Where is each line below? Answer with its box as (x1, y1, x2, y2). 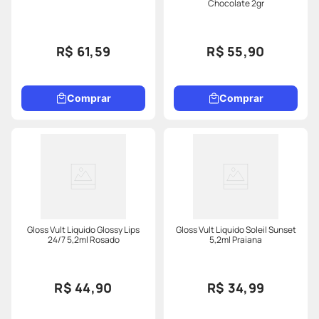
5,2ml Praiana (209, 234, 262, 246)
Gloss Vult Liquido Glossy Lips (27, 224, 140, 236)
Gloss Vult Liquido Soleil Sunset (175, 224, 296, 236)
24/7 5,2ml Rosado (47, 234, 120, 246)
